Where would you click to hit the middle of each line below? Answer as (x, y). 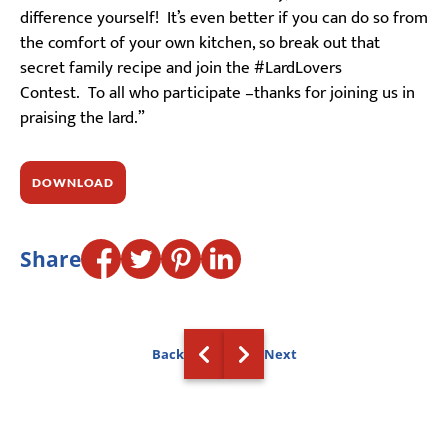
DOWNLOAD (73, 182)
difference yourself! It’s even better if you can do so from (224, 17)
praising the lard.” (82, 117)
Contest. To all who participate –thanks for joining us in (217, 92)
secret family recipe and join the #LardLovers (181, 67)
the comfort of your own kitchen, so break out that (200, 42)
